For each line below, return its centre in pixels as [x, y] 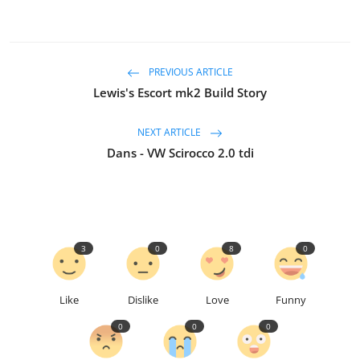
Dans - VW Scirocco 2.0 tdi [180, 152]
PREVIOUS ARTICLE [190, 72]
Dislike [143, 299]
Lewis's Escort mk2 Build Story [180, 92]
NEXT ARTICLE [170, 133]
